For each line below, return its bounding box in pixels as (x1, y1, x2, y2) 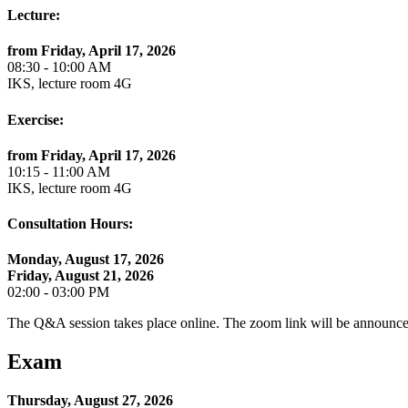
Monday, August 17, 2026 (7, 251, 164, 268)
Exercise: (7, 111, 64, 127)
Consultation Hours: (7, 216, 133, 232)
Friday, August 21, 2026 (7, 268, 154, 284)
